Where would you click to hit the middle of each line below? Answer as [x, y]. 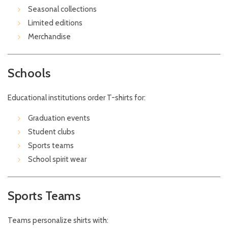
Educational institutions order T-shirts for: [77, 98]
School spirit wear [57, 160]
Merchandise [49, 37]
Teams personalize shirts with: [58, 221]
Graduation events [59, 118]
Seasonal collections [62, 9]
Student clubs [51, 132]
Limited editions [55, 23]
